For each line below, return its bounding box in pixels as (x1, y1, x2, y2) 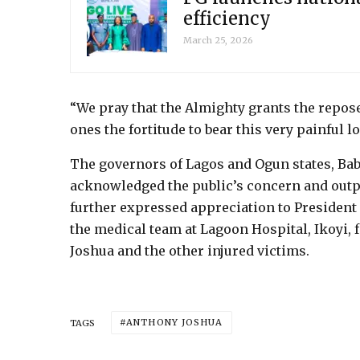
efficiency (183, 6, 271, 30)
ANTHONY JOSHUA (126, 317, 223, 328)
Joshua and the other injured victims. (70, 243, 309, 259)
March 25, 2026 (183, 34, 253, 46)
